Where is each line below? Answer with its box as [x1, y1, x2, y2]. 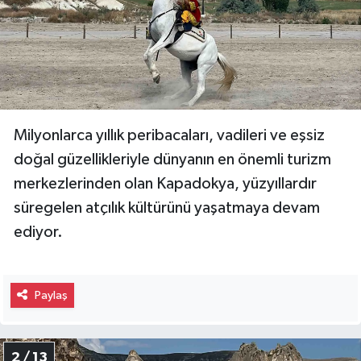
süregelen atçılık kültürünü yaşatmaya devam [14, 199, 320, 216]
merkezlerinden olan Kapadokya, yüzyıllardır [14, 175, 317, 192]
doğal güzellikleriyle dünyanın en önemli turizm [14, 151, 331, 168]
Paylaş [34, 288, 68, 301]
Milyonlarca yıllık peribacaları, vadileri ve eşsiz [14, 127, 325, 143]
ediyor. [14, 223, 63, 240]
